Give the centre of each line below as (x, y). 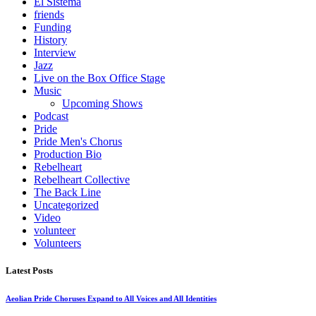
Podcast (51, 116)
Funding (53, 28)
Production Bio (68, 154)
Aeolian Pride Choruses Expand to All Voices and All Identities (111, 299)
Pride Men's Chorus (78, 142)
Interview (55, 53)
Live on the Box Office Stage (99, 78)
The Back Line (67, 193)
